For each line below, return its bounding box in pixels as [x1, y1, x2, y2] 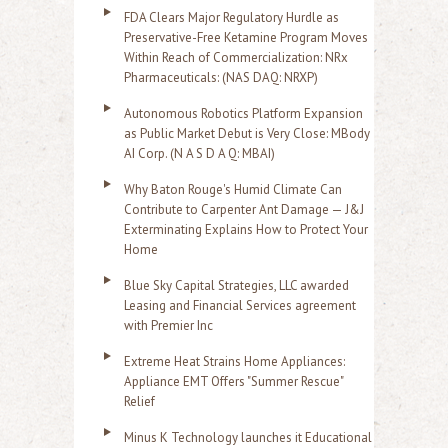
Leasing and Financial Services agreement [124, 297, 356, 314]
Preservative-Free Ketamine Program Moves [124, 29, 368, 46]
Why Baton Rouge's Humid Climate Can [124, 181, 342, 198]
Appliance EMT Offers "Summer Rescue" [124, 373, 343, 390]
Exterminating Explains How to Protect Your [124, 221, 368, 238]
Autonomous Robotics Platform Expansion [124, 105, 363, 122]
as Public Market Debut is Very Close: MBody [124, 125, 370, 142]
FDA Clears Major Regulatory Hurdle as [124, 9, 339, 26]
